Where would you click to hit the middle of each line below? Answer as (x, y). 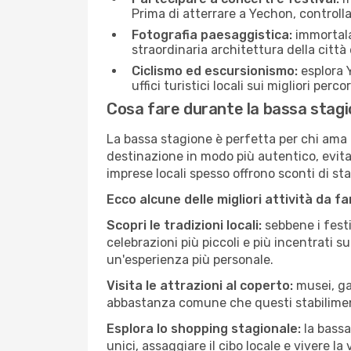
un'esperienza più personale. (190, 260)
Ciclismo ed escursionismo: (215, 71)
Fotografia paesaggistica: (212, 35)
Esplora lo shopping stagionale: (204, 329)
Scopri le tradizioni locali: (184, 225)
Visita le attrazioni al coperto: (200, 286)
